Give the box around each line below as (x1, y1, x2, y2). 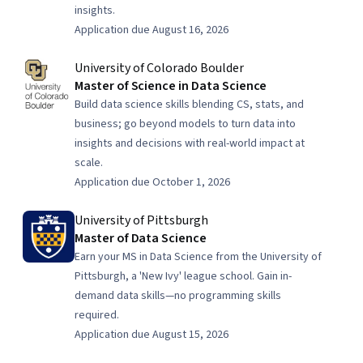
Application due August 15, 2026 (75, 327, 228, 343)
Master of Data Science (75, 229, 207, 247)
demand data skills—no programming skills (75, 288, 281, 304)
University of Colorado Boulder (75, 59, 244, 77)
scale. (75, 155, 103, 171)
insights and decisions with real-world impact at (75, 135, 305, 152)
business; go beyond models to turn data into (75, 116, 296, 132)
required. (75, 307, 119, 323)
